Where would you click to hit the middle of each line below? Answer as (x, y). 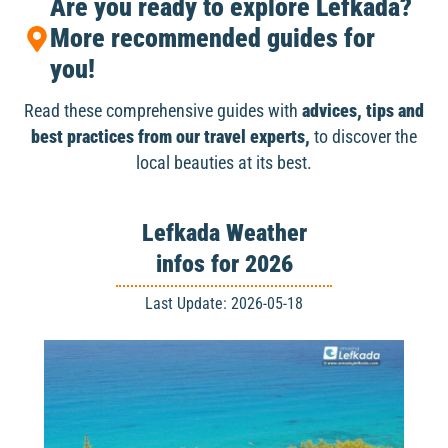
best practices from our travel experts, (170, 137)
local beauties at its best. (224, 163)
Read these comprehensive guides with (163, 111)
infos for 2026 (224, 264)
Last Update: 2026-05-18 (224, 304)
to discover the (363, 137)
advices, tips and (363, 111)
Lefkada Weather (224, 233)
